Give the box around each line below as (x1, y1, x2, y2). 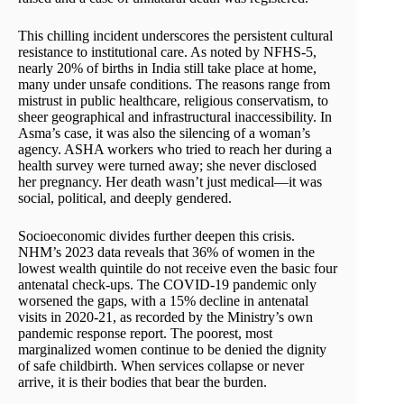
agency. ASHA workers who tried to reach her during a (18, 142, 332, 158)
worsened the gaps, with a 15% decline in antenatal (18, 293, 308, 309)
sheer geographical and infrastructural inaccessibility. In (18, 109, 332, 125)
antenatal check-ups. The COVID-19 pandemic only (18, 277, 317, 293)
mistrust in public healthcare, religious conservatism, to (18, 93, 328, 109)
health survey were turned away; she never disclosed (18, 158, 317, 174)
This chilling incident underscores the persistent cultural (18, 28, 333, 44)
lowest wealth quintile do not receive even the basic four (18, 261, 337, 277)
